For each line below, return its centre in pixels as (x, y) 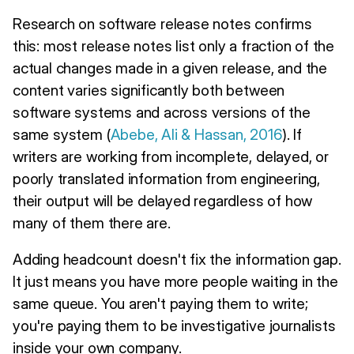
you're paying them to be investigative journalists (174, 325)
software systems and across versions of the (162, 112)
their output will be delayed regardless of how (163, 200)
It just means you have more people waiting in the (175, 281)
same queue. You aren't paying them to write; (160, 303)
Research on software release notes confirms (162, 23)
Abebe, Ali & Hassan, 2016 (196, 134)
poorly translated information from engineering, (166, 178)
